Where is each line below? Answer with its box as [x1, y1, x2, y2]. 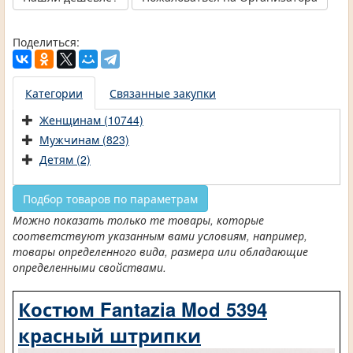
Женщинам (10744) [39, 112, 143, 128]
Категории [25, 85, 83, 102]
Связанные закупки [110, 85, 216, 102]
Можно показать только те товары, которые [13, 212, 264, 229]
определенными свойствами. [13, 259, 166, 276]
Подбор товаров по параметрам [23, 191, 198, 207]
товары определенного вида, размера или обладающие [13, 243, 308, 260]
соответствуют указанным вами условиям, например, [13, 228, 307, 244]
